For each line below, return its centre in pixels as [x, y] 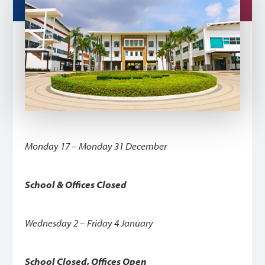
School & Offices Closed [76, 185]
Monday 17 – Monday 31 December [96, 146]
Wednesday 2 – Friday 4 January [89, 223]
